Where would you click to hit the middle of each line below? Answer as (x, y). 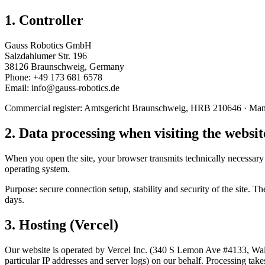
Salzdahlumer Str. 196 (46, 56)
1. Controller (44, 20)
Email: (18, 88)
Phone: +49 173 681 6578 (54, 77)
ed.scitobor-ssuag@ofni (75, 88)
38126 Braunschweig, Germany (64, 67)
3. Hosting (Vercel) (62, 224)
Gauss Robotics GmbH (48, 46)
